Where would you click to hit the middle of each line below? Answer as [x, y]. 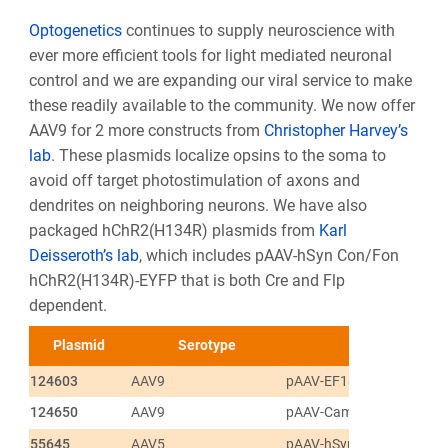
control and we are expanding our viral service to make [220, 80]
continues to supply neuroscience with [258, 30]
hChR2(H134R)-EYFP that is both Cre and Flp [186, 280]
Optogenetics [75, 30]
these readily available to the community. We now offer [221, 105]
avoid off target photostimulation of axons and [194, 180]
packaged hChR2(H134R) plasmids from [173, 230]
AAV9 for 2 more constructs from [146, 130]
